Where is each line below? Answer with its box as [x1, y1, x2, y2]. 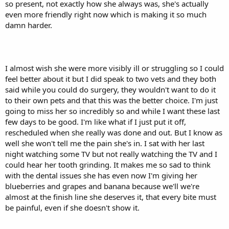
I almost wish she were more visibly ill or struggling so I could [5, 63, 224, 74]
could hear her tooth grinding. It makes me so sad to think [5, 159, 211, 170]
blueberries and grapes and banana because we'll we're [5, 181, 199, 192]
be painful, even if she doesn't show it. [5, 202, 140, 213]
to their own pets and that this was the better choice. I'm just [5, 95, 218, 106]
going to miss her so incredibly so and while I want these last [5, 106, 220, 117]
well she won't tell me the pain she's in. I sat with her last [5, 138, 204, 149]
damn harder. [5, 20, 52, 31]
